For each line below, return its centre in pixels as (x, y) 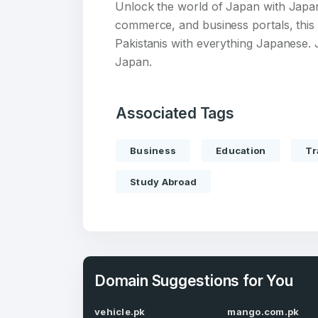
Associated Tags (175, 113)
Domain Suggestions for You (194, 281)
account (254, 130)
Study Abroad (164, 182)
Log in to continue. (257, 209)
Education (241, 150)
